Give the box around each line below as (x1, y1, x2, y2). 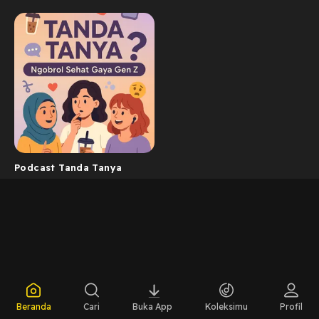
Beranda (16, 301, 51, 312)
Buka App (132, 301, 172, 312)
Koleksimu (204, 301, 248, 312)
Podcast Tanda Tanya (14, 161, 122, 173)
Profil (280, 301, 303, 312)
